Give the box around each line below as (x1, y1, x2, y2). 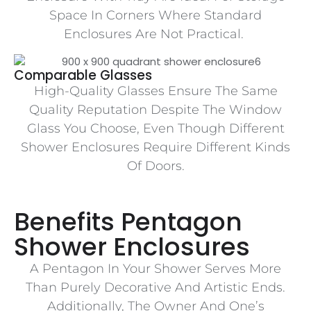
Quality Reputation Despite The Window (29, 101, 282, 117)
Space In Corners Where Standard (49, 7, 262, 23)
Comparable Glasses (14, 65, 152, 85)
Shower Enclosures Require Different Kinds (21, 139, 290, 155)
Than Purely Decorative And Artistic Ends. (26, 280, 285, 296)
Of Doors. (126, 158, 185, 174)
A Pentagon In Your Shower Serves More (30, 261, 281, 277)
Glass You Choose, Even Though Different (26, 120, 285, 136)
